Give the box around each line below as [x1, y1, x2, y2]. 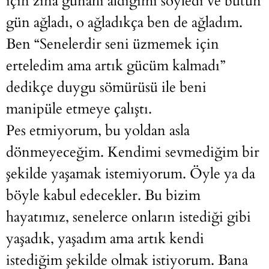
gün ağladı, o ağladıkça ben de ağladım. [6, 13, 243, 33]
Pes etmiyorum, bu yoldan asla [6, 121, 190, 141]
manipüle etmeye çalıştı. [6, 99, 152, 119]
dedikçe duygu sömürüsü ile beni [6, 77, 207, 98]
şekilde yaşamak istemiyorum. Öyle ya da [6, 164, 255, 184]
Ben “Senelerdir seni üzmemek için [6, 34, 219, 55]
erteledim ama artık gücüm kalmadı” [6, 56, 225, 76]
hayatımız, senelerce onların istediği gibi [6, 207, 251, 228]
